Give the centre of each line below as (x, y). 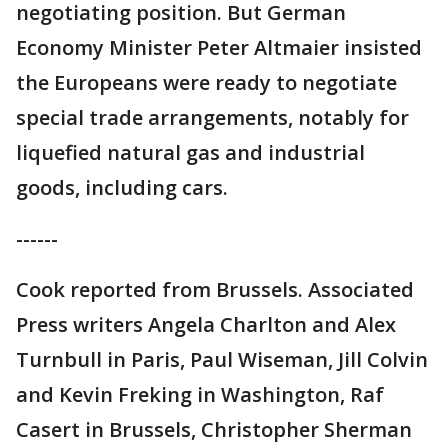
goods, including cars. (122, 188)
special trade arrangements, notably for (212, 118)
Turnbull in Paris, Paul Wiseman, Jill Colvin (222, 360)
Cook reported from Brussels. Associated (215, 290)
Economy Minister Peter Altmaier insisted (219, 48)
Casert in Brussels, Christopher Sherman (214, 430)
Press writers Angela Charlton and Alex (206, 325)
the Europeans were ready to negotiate (206, 83)
